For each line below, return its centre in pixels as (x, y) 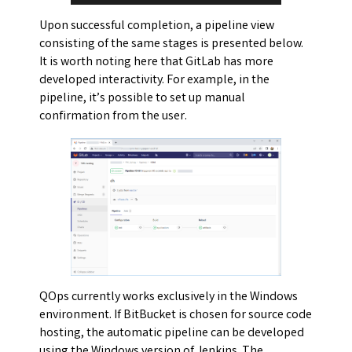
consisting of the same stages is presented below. (171, 44)
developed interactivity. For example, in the (154, 80)
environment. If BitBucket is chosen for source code (176, 316)
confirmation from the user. (113, 116)
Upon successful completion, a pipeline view (157, 26)
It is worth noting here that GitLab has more (156, 62)
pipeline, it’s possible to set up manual (142, 98)
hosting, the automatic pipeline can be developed (172, 334)
